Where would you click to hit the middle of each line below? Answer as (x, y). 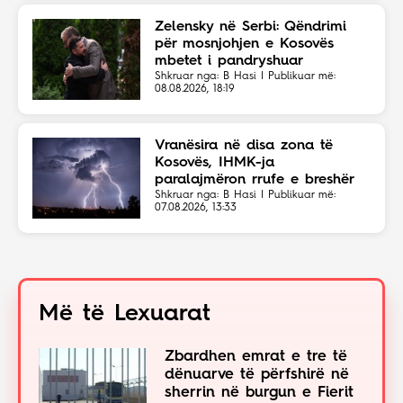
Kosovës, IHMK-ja (215, 163)
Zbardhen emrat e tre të (256, 357)
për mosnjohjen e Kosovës (244, 45)
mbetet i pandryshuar (229, 62)
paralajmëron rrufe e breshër (255, 180)
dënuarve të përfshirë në (257, 375)
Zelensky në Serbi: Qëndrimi (251, 27)
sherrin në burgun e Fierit (259, 393)
